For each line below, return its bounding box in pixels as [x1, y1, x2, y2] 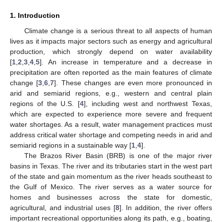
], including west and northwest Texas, [84, 99, 213, 108]
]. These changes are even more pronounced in [54, 78, 212, 87]
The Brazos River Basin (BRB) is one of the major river [24, 151, 212, 160]
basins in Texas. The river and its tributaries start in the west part [10, 162, 212, 170]
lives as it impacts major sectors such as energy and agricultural [10, 37, 212, 45]
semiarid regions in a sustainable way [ [10, 141, 131, 149]
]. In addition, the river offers [119, 203, 213, 212]
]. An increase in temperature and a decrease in [40, 57, 212, 66]
